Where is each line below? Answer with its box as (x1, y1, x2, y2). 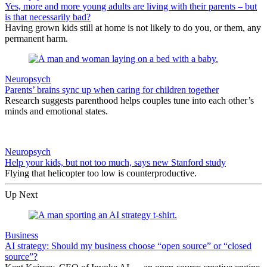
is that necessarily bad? (5, 12, 91, 23)
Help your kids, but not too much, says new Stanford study (5, 157, 226, 168)
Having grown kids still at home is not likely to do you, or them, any (5, 23, 261, 33)
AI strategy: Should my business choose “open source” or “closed (5, 241, 252, 252)
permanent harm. (5, 33, 68, 44)
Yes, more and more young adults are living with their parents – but (5, 1, 257, 12)
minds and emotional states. (5, 106, 108, 117)
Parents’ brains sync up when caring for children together (5, 85, 219, 95)
